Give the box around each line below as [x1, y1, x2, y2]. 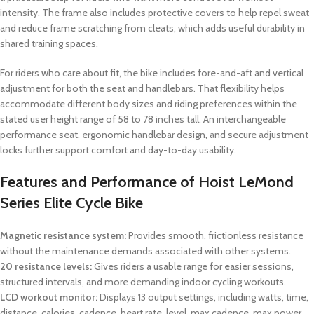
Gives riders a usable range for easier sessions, [92, 260, 294, 273]
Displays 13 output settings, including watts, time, [97, 291, 308, 304]
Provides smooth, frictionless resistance [126, 229, 303, 243]
